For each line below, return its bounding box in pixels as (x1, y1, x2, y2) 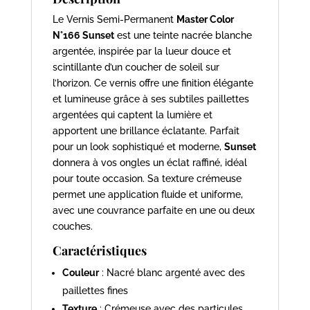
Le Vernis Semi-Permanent (52, 13, 176, 25)
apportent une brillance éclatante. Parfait (52, 125, 239, 136)
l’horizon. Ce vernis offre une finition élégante (52, 77, 253, 89)
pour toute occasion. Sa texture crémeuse (52, 172, 241, 184)
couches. (52, 220, 93, 232)
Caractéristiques (52, 241, 147, 259)
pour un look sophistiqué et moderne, (52, 140, 224, 152)
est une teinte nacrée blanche (113, 29, 252, 41)
